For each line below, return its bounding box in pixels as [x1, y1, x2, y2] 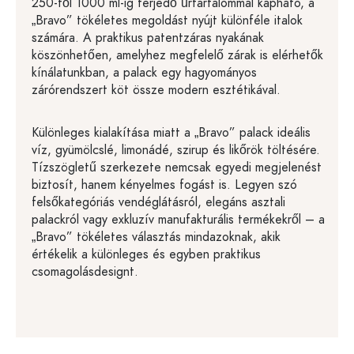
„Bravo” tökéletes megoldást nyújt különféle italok [32, 12, 303, 29]
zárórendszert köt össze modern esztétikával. [32, 81, 281, 99]
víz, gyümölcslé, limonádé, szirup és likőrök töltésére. [32, 141, 320, 159]
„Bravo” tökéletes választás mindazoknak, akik [32, 228, 281, 246]
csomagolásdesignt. [32, 263, 138, 281]
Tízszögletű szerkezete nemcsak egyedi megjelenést [32, 159, 322, 176]
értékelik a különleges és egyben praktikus [32, 246, 261, 263]
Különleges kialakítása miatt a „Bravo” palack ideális [32, 124, 311, 141]
